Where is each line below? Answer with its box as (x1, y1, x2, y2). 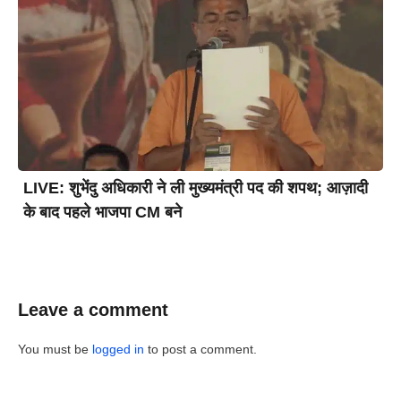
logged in (92, 342, 144, 357)
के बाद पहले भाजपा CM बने (23, 203, 182, 222)
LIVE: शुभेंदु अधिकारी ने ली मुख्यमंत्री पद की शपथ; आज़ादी (23, 179, 368, 198)
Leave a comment (18, 300, 168, 320)
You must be (18, 342, 92, 357)
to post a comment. (144, 342, 257, 357)
